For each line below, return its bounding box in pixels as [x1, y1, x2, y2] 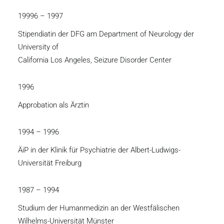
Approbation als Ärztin [18, 100, 89, 109]
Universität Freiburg [18, 158, 81, 167]
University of [18, 42, 58, 51]
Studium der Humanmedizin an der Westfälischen [18, 203, 179, 212]
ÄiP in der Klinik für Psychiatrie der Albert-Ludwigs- [18, 145, 180, 154]
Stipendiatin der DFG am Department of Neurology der [18, 29, 194, 38]
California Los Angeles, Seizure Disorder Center [18, 55, 171, 64]
